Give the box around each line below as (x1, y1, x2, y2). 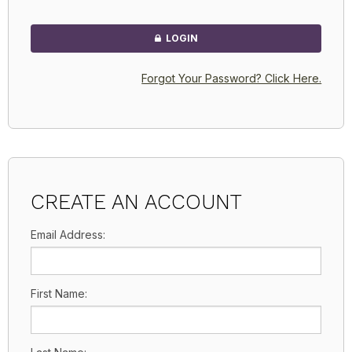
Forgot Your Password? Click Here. (141, 71, 322, 85)
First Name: (30, 286, 87, 300)
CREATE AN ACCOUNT (30, 190, 244, 214)
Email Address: (30, 228, 105, 242)
